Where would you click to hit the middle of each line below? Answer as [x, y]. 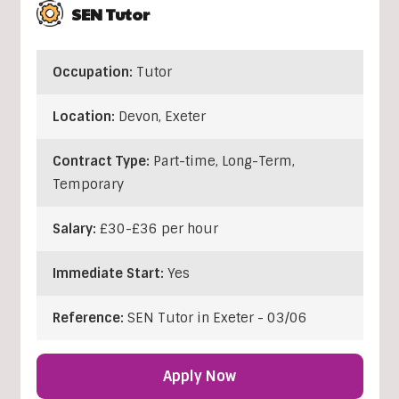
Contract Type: [102, 161]
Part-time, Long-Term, [224, 161]
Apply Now [199, 376]
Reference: [90, 318]
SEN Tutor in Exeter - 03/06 [217, 318]
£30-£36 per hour [159, 228]
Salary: [76, 228]
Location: [85, 116]
